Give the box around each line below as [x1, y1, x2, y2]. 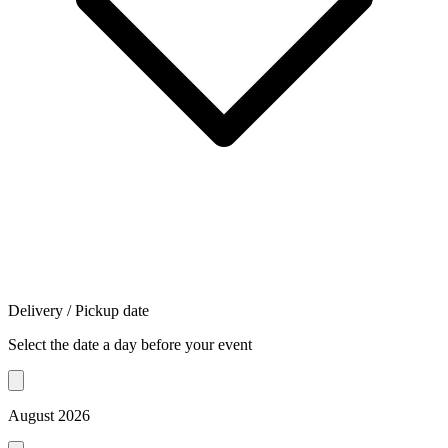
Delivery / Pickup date [8, 302, 149, 320]
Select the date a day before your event [8, 336, 252, 354]
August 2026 [8, 407, 90, 425]
